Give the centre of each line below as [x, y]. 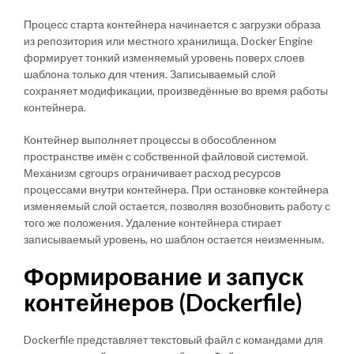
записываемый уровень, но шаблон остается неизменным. [174, 239]
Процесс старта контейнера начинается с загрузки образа [172, 24]
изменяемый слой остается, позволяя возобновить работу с [177, 205]
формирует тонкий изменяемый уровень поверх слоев [164, 57]
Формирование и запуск [164, 275]
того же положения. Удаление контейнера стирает [153, 222]
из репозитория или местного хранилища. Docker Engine [168, 40]
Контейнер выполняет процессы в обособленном [150, 139]
